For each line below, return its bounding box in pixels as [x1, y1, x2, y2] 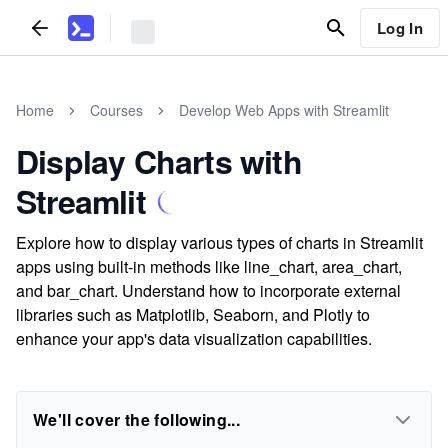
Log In [376, 16, 423, 39]
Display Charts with [16, 138, 302, 184]
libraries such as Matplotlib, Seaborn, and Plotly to [16, 303, 370, 326]
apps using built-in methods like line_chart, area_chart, [16, 255, 402, 278]
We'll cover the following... [33, 408, 241, 431]
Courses [90, 100, 143, 120]
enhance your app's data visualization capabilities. [16, 327, 372, 350]
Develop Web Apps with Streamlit [179, 100, 389, 120]
